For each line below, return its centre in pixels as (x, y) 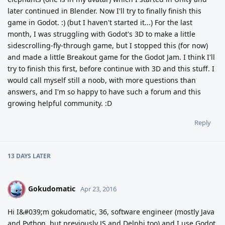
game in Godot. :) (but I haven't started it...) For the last (100, 23)
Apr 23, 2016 (98, 189)
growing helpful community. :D (60, 103)
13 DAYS (19, 156)
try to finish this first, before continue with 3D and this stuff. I (111, 69)
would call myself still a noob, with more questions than (102, 80)
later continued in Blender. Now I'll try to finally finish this (104, 11)
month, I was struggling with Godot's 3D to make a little (101, 34)
